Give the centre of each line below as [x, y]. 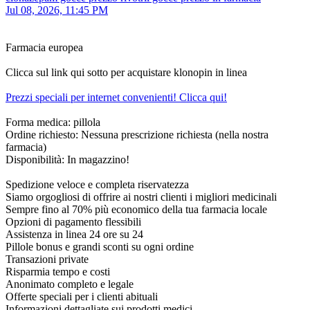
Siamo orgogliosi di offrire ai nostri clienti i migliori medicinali [141, 197]
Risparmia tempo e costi [58, 272]
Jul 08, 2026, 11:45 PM [57, 10]
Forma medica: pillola [53, 122]
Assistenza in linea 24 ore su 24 [74, 235]
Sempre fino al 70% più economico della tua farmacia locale [136, 210]
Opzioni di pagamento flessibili [73, 222]
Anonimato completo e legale [70, 284]
